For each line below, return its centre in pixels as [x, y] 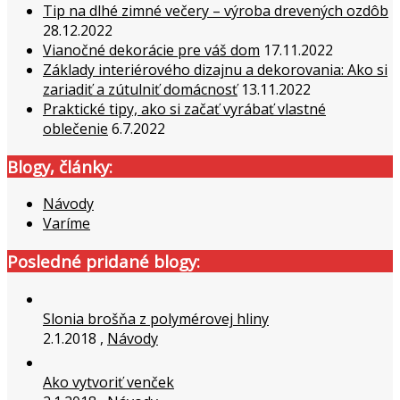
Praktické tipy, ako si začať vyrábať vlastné [184, 109]
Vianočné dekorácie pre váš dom [151, 50]
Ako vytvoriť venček [108, 382]
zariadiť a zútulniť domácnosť [140, 89]
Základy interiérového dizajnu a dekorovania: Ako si [215, 70]
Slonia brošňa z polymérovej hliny [156, 318]
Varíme [67, 224]
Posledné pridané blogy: [104, 262]
